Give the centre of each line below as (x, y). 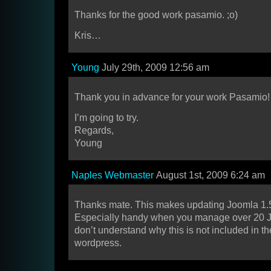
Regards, (94, 131)
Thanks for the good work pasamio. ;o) (156, 15)
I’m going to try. (106, 118)
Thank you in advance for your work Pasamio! (172, 97)
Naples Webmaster (113, 175)
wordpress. (98, 243)
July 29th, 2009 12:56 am (154, 68)
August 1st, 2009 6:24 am (209, 175)
